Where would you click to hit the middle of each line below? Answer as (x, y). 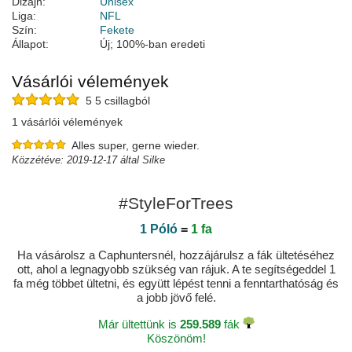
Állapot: (30, 44)
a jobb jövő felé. (176, 298)
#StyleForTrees (176, 203)
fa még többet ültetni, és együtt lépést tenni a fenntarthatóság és (176, 284)
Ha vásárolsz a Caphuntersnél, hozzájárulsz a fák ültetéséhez (176, 255)
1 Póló (159, 229)
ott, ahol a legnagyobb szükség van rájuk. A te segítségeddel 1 (176, 269)
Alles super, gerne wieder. (136, 146)
